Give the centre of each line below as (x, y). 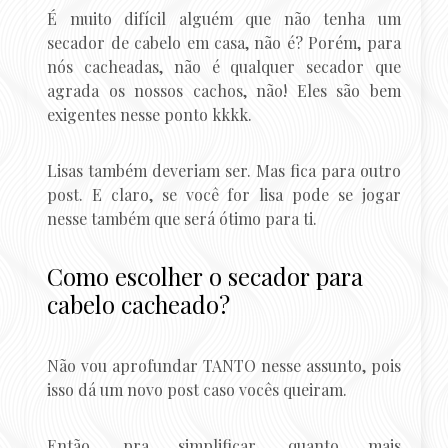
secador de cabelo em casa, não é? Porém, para (224, 43)
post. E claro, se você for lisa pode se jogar (224, 195)
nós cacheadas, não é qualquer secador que (224, 67)
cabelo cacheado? (139, 305)
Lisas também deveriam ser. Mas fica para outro (224, 171)
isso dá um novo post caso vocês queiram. (197, 390)
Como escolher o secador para (205, 277)
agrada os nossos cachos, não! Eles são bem (224, 91)
